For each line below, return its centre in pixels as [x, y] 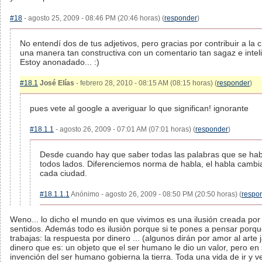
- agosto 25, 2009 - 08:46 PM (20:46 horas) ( [93, 18]
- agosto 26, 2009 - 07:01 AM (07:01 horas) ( [125, 129]
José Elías [57, 83]
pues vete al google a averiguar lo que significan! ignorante [139, 108]
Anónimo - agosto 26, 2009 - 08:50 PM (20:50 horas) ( [156, 194]
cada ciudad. [63, 173]
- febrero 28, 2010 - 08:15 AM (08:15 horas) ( [146, 83]
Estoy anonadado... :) [60, 62]
